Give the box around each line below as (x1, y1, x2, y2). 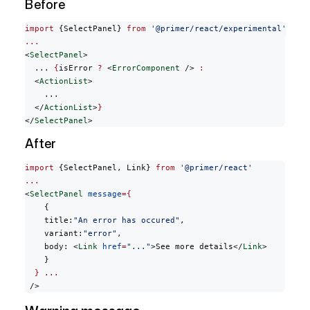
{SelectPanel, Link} (54, 163, 156, 173)
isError (59, 64, 98, 73)
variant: (25, 229, 83, 239)
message (83, 190, 122, 199)
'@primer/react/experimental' (146, 24, 286, 34)
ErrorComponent (112, 64, 180, 73)
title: (25, 216, 73, 226)
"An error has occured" (73, 216, 180, 226)
